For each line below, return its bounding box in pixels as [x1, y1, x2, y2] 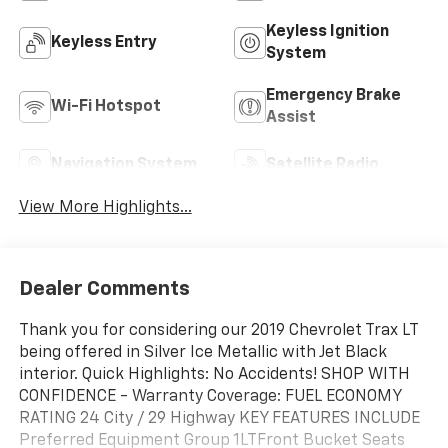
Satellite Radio [266, 156, 379, 173]
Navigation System [50, 156, 197, 173]
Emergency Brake [266, 87, 401, 104]
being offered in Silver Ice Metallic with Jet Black [18, 345, 387, 362]
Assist [266, 109, 316, 126]
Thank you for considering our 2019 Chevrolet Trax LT [18, 323, 418, 340]
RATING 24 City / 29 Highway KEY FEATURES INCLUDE [18, 411, 420, 428]
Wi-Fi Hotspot [50, 98, 161, 115]
